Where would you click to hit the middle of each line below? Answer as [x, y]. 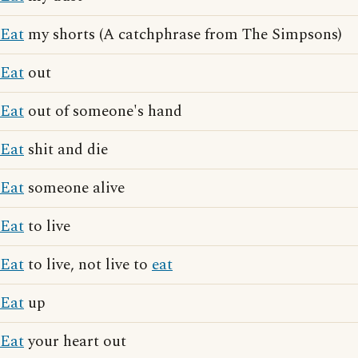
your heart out [75, 342]
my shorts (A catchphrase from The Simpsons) [183, 35]
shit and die [66, 150]
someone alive [74, 188]
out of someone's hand [103, 111]
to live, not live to [88, 265]
